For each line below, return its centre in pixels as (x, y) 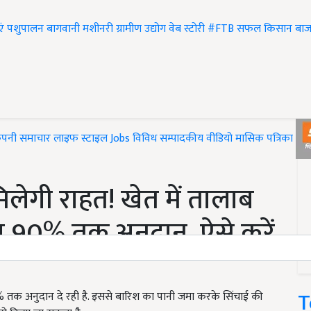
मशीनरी (99, 29)
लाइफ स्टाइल (81, 139)
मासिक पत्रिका (266, 139)
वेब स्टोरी (187, 29)
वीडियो (219, 139)
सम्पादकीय (182, 139)
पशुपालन (25, 29)
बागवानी (63, 29)
